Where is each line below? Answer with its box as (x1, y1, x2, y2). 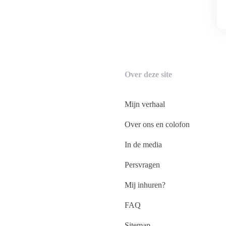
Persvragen (125, 160, 160, 169)
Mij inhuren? (125, 181, 165, 189)
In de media (125, 140, 162, 149)
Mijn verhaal (125, 100, 165, 108)
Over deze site (125, 70, 172, 79)
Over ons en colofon (125, 120, 190, 129)
